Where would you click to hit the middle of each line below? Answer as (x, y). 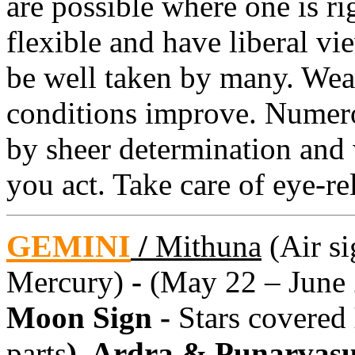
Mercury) (69, 281)
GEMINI (69, 246)
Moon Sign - (92, 317)
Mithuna (208, 246)
